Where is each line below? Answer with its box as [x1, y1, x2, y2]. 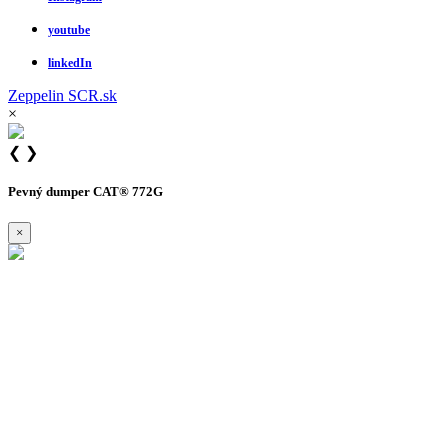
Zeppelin [8, 86, 68, 104]
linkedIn [48, 55, 92, 70]
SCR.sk [68, 86, 117, 104]
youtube [48, 22, 90, 37]
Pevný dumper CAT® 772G [8, 183, 163, 199]
